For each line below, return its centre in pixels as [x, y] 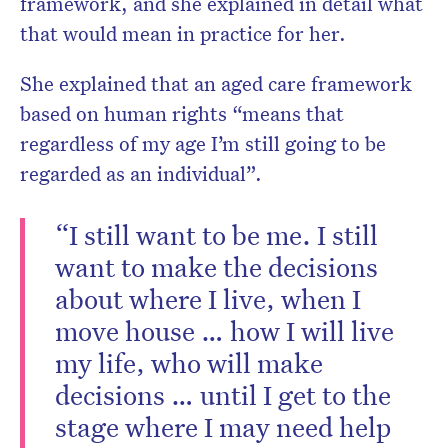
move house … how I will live [224, 330]
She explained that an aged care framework [216, 83]
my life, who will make [189, 362]
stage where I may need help [223, 426]
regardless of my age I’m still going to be [203, 143]
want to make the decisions [216, 266]
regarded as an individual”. [143, 173]
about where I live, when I [208, 298]
